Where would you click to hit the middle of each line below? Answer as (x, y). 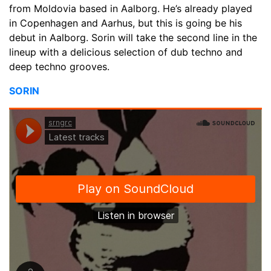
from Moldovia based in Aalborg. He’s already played (131, 8)
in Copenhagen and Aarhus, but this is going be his (126, 23)
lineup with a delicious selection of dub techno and (126, 52)
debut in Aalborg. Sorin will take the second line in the (133, 37)
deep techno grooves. (59, 66)
